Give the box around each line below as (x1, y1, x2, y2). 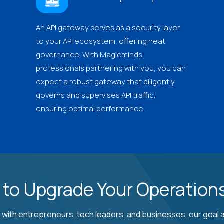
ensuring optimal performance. (36, 103, 145, 114)
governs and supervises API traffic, (36, 89, 156, 100)
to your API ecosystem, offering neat (36, 35, 165, 46)
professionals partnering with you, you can (36, 62, 186, 73)
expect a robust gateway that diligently (36, 76, 175, 87)
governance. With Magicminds (36, 49, 142, 60)
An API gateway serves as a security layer (36, 22, 180, 33)
